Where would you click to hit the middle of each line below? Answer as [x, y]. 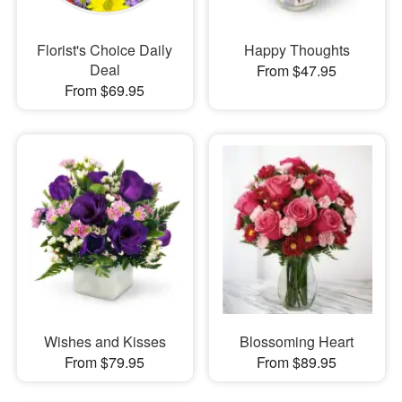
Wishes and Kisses [105, 341]
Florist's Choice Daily [105, 49]
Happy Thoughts [297, 49]
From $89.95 [297, 362]
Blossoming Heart [297, 341]
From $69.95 [105, 90]
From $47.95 [297, 70]
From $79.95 [105, 362]
